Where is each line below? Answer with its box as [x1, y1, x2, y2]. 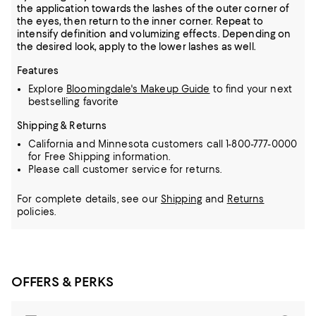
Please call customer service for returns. [28, 164, 222, 175]
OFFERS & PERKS [11, 274, 114, 290]
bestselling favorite [28, 96, 119, 107]
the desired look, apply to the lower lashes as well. [17, 41, 256, 52]
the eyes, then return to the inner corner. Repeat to [17, 16, 263, 27]
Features [17, 65, 59, 76]
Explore [28, 83, 67, 95]
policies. [17, 206, 56, 217]
